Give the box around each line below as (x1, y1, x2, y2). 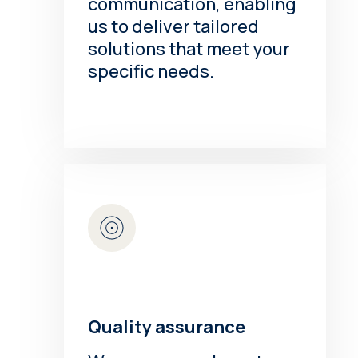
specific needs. (88, 58, 215, 83)
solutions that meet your (88, 36, 291, 61)
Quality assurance (88, 314, 246, 339)
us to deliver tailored (88, 14, 260, 38)
